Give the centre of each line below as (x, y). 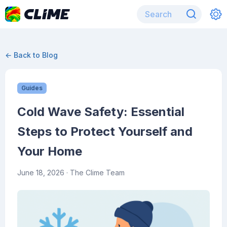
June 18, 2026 (41, 173)
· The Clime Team (94, 173)
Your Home (50, 151)
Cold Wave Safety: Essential (101, 112)
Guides (32, 88)
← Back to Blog (31, 55)
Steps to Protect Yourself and (105, 131)
